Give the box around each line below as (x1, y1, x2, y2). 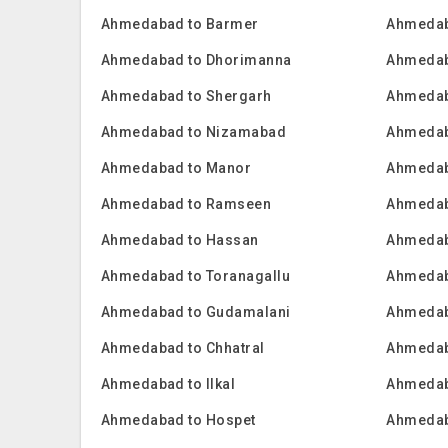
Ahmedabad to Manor (100, 160, 252, 176)
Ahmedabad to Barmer (100, 16, 259, 32)
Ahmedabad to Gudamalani (100, 304, 291, 320)
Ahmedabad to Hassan (100, 232, 259, 248)
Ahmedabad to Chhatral (100, 340, 265, 356)
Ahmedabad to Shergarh (100, 88, 272, 104)
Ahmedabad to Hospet (100, 412, 256, 428)
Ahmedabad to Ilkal (100, 376, 236, 392)
